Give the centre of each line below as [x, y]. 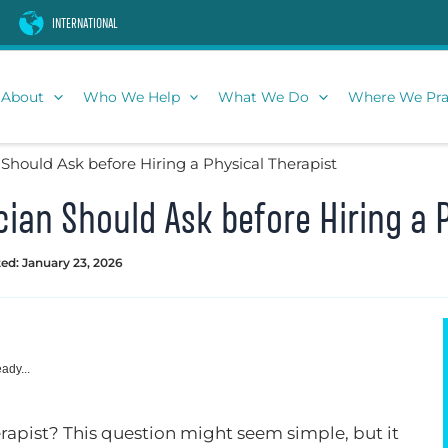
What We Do [264, 96]
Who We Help [131, 96]
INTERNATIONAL [85, 24]
